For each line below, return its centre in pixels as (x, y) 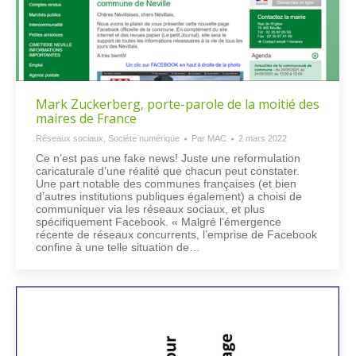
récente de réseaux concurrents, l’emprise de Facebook (176, 235)
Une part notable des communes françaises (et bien (166, 184)
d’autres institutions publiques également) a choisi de (169, 197)
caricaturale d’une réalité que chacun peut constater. (168, 171)
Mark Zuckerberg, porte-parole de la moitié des (178, 104)
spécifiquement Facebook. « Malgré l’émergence (159, 222)
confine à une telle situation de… (118, 248)
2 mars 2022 (263, 139)
